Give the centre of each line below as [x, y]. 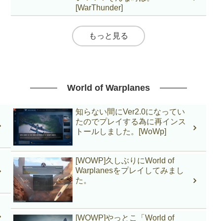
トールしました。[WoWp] [121, 131]
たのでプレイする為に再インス [131, 122]
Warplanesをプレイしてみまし [130, 171]
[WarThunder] [99, 8]
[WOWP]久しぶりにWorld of [125, 161]
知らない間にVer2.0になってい [130, 112]
